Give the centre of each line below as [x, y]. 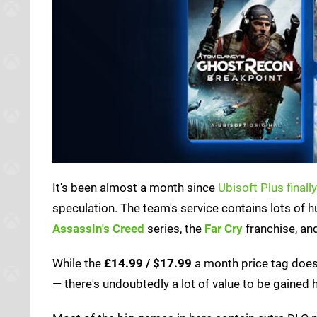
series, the [174, 228]
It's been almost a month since [135, 187]
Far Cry [224, 228]
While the [78, 263]
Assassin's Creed [98, 228]
